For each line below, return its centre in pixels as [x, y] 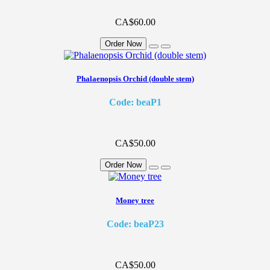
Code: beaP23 [135, 224]
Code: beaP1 [135, 102]
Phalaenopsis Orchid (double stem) [135, 79]
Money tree [135, 200]
